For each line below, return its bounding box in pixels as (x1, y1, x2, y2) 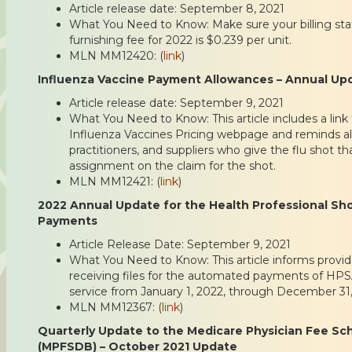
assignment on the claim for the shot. (69, 158, 276, 173)
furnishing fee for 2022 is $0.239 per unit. (69, 32, 291, 47)
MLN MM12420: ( (69, 48, 163, 63)
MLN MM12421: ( (69, 174, 160, 189)
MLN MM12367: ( (69, 299, 162, 314)
